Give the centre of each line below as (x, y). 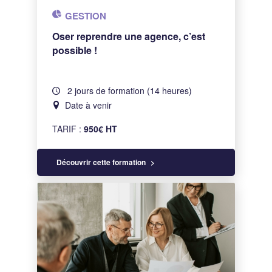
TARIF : (68, 129)
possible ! (75, 50)
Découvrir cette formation (101, 162)
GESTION (86, 16)
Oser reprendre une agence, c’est (129, 36)
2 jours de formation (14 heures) (129, 90)
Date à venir (89, 105)
